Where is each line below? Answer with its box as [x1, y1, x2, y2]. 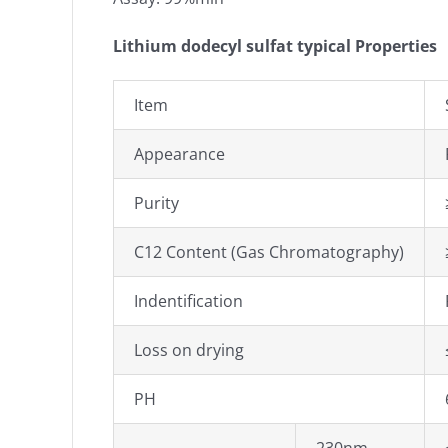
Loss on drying [134, 339, 244, 361]
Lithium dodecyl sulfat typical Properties [113, 35, 437, 57]
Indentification [134, 290, 243, 312]
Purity [134, 192, 179, 214]
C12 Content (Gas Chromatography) [134, 241, 404, 263]
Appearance [134, 143, 225, 165]
